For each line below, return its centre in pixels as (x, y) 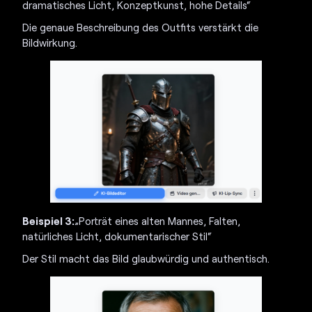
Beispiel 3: (49, 221)
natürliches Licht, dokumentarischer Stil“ (117, 236)
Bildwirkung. (50, 42)
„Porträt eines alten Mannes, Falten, (158, 221)
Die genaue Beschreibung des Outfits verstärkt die (141, 27)
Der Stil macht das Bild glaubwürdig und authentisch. (146, 259)
